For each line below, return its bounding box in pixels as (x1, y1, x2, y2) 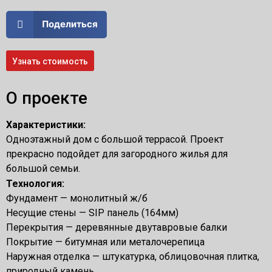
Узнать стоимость (12, 56, 88, 66)
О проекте (6, 87, 87, 108)
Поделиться (41, 18, 98, 30)
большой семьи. (6, 162, 80, 174)
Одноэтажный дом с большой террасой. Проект (6, 133, 223, 145)
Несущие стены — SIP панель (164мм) (6, 206, 178, 219)
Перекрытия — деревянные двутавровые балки (6, 221, 227, 233)
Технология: (6, 177, 64, 189)
